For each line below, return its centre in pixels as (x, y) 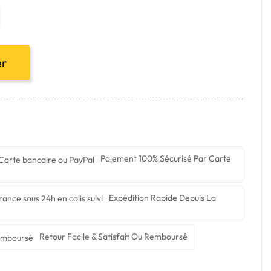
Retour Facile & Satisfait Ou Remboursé (113, 237)
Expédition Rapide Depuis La (162, 198)
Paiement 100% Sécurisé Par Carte (166, 158)
